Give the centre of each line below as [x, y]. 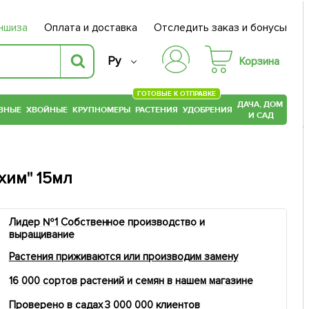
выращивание [41, 235]
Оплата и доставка [91, 28]
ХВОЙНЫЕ [47, 110]
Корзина [259, 61]
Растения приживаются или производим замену [123, 256]
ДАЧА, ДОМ [261, 104]
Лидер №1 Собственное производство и [107, 222]
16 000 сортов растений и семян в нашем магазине [131, 280]
